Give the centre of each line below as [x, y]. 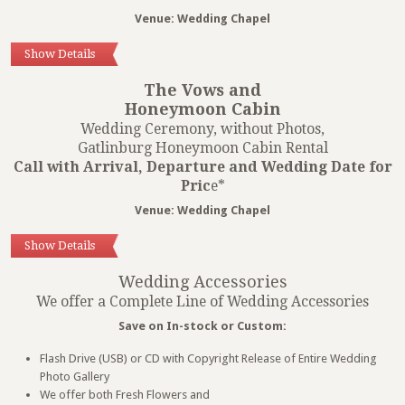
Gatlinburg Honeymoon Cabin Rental [202, 148]
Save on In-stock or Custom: [202, 326]
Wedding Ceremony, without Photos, [202, 129]
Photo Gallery [75, 377]
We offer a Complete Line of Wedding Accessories [202, 302]
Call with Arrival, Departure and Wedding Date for [202, 167]
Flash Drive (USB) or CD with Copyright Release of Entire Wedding [208, 359]
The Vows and [202, 90]
